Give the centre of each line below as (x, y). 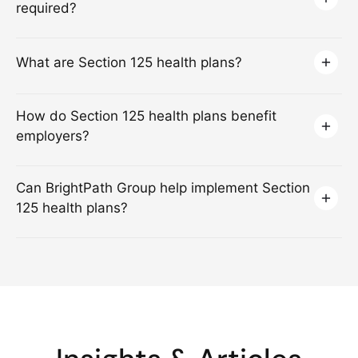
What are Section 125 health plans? (129, 62)
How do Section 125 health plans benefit (146, 116)
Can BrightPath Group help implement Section (163, 188)
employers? (53, 136)
